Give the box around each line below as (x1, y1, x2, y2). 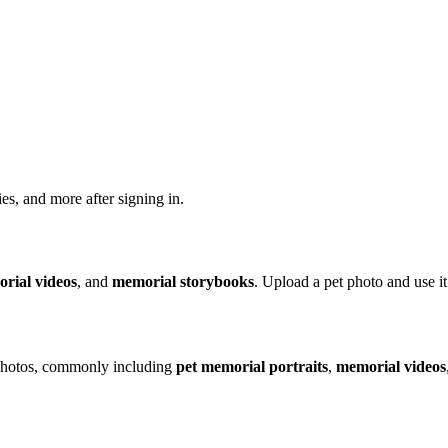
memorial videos (336, 357, 446, 375)
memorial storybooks (112, 272, 254, 290)
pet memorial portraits (176, 357, 328, 375)
